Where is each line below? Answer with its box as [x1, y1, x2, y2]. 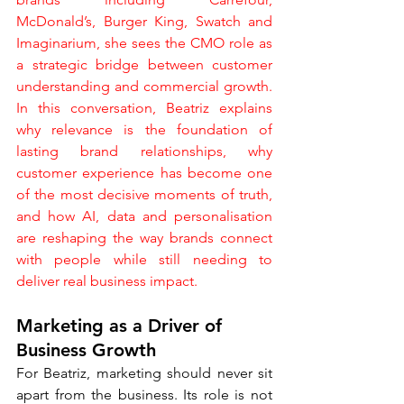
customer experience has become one [16, 164, 272, 181]
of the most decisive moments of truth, [16, 186, 272, 203]
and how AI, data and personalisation [16, 207, 272, 225]
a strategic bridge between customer [16, 56, 272, 73]
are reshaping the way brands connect [16, 229, 272, 246]
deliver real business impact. [16, 272, 197, 289]
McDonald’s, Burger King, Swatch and [16, 13, 272, 30]
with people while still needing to [16, 251, 272, 268]
